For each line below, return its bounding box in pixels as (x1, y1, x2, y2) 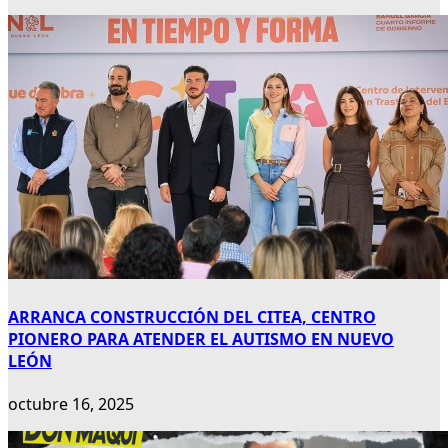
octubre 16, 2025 (8, 392, 134, 415)
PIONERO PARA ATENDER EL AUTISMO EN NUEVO (8, 327, 394, 350)
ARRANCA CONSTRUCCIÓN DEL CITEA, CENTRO (8, 305, 376, 328)
